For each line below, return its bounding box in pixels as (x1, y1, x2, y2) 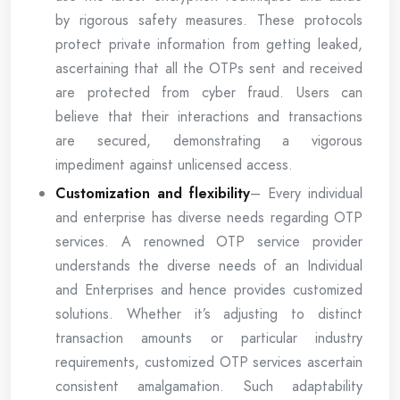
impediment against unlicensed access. (55, 154, 293, 175)
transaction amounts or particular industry (55, 327, 362, 348)
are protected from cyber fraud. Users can (55, 81, 362, 103)
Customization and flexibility (55, 182, 250, 204)
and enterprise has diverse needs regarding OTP (55, 206, 362, 228)
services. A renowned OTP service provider (55, 230, 362, 252)
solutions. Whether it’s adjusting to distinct (55, 303, 362, 324)
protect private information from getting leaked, (55, 33, 362, 54)
